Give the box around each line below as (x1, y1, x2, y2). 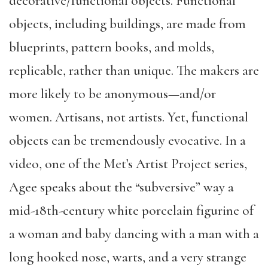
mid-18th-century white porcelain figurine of (9, 202, 254, 219)
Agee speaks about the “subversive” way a (9, 178, 234, 196)
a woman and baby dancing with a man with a (9, 225, 259, 242)
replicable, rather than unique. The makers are (9, 62, 259, 79)
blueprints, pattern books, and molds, (9, 38, 214, 56)
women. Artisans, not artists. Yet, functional (9, 108, 248, 126)
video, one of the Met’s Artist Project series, (9, 155, 247, 172)
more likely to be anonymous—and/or (9, 85, 216, 102)
